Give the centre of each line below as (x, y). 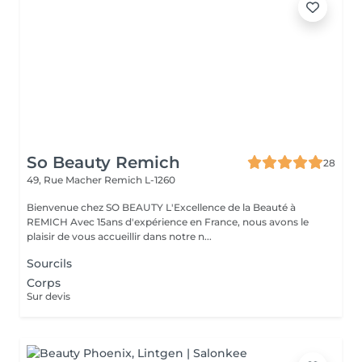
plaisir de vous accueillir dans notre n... (119, 236)
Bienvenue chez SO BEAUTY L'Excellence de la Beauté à (96, 207)
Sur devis (48, 296)
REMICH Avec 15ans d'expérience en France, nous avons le (48, 222)
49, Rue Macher (65, 180)
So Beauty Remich (103, 162)
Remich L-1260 (140, 180)
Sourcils (49, 263)
